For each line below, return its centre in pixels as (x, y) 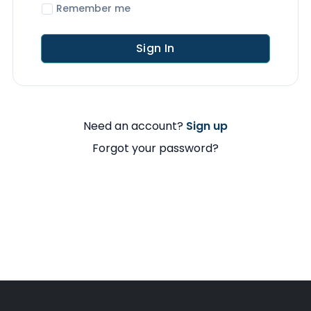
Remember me (93, 8)
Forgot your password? (155, 148)
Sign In (155, 48)
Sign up (207, 126)
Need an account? (135, 126)
